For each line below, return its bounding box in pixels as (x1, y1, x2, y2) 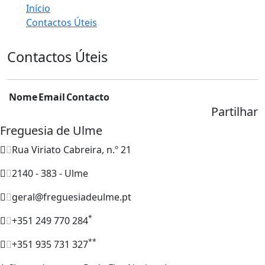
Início (26, 1, 50, 15)
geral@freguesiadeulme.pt (12, 190, 131, 203)
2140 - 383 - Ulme (12, 166, 88, 180)
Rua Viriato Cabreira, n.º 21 (12, 143, 131, 156)
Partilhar (211, 103, 258, 119)
